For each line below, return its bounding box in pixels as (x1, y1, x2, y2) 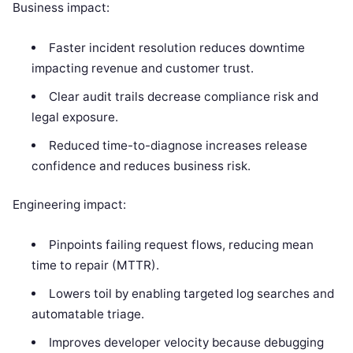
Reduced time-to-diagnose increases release (48, 138, 307, 154)
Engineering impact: (13, 196, 126, 212)
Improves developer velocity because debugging (48, 334, 324, 350)
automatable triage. (32, 306, 145, 321)
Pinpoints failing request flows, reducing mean (48, 236, 314, 252)
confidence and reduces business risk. (32, 158, 251, 174)
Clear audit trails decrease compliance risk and (48, 89, 318, 105)
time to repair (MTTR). (32, 257, 160, 273)
